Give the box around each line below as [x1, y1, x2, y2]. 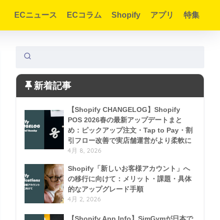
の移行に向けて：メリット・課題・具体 [68, 175, 192, 183]
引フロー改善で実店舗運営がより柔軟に [68, 137, 192, 144]
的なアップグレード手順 [68, 185, 143, 193]
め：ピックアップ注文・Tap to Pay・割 [68, 126, 192, 134]
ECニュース [14, 11, 57, 19]
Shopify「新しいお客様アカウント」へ [68, 165, 190, 172]
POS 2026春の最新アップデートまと [68, 116, 182, 124]
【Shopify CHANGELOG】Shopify [68, 106, 180, 113]
